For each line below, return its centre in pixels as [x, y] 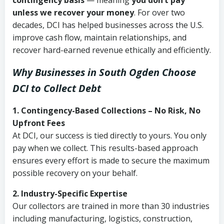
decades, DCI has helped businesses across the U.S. [108, 25]
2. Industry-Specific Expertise [70, 193]
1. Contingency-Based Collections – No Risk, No [106, 110]
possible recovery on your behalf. [75, 173]
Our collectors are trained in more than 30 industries [111, 206]
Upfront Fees [39, 123]
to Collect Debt [66, 88]
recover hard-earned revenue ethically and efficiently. [112, 50]
